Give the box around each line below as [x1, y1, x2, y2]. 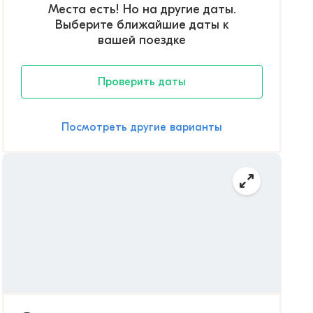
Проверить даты [98, 75, 186, 88]
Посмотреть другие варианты [61, 121, 222, 133]
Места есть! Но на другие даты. [48, 2, 236, 17]
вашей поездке [98, 33, 186, 48]
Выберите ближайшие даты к [54, 17, 229, 32]
